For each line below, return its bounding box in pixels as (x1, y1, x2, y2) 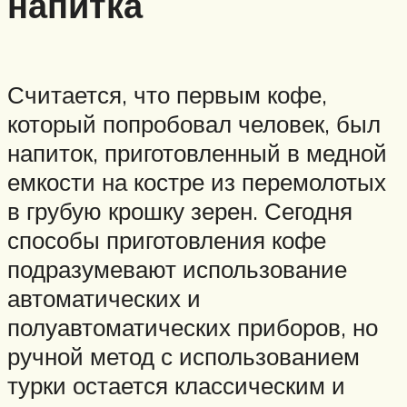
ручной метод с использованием (7, 341, 360, 371)
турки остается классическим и (7, 370, 345, 400)
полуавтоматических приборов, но (7, 312, 378, 342)
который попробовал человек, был (7, 108, 381, 138)
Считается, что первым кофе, (7, 79, 327, 109)
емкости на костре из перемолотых (7, 166, 386, 196)
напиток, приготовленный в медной (7, 137, 387, 167)
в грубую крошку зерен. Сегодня (7, 195, 352, 225)
